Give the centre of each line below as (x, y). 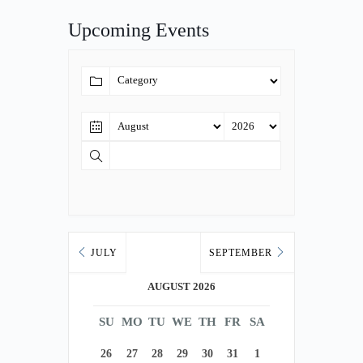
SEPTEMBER (242, 253)
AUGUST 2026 (181, 287)
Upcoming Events (139, 30)
